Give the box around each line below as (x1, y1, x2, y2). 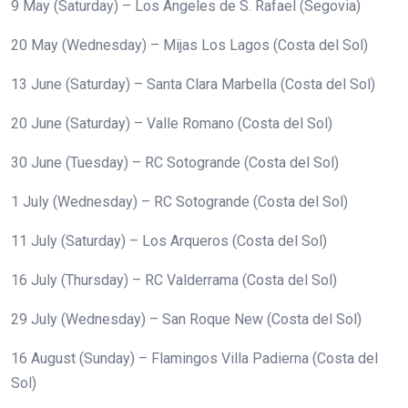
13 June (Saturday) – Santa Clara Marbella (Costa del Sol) (11, 75, 375, 93)
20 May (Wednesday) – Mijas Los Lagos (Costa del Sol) (11, 36, 368, 54)
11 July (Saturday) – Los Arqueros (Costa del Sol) (11, 231, 327, 250)
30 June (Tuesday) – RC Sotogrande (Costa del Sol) (11, 153, 339, 171)
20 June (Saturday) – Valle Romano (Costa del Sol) (11, 114, 332, 132)
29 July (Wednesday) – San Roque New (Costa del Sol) (11, 310, 362, 328)
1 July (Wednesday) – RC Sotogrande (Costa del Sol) (11, 192, 348, 210)
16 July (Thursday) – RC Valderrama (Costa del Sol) (11, 270, 337, 289)
